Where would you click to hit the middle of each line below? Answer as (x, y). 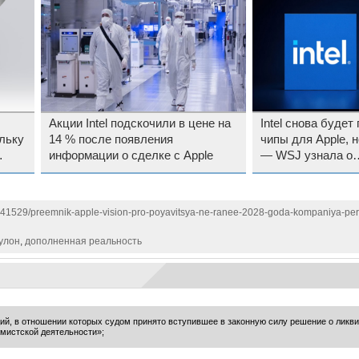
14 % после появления (111, 139)
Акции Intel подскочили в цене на (139, 123)
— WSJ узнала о (306, 155)
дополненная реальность (83, 242)
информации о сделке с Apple (131, 155)
